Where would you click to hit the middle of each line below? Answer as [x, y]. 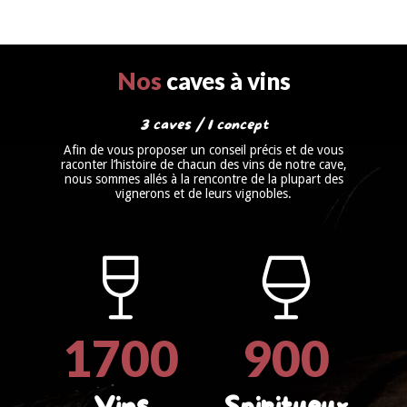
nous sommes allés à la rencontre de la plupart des [203, 179]
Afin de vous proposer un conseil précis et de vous [203, 150]
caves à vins [226, 81]
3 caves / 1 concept [203, 125]
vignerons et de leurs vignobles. [203, 194]
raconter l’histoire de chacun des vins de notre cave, [203, 165]
